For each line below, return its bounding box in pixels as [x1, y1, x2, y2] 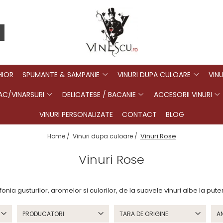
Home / [47, 132, 71, 140]
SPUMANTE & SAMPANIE [22, 70, 100, 80]
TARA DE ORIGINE [119, 210, 168, 218]
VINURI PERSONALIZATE [39, 110, 113, 119]
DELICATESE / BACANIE [62, 90, 136, 100]
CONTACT [121, 110, 157, 119]
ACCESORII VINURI [153, 90, 212, 100]
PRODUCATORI [22, 210, 64, 218]
